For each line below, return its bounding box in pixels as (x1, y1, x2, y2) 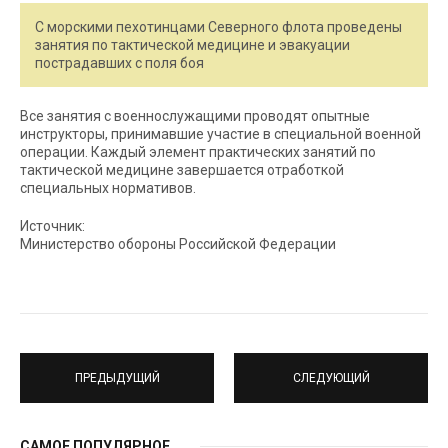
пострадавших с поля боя (35, 55, 204, 71)
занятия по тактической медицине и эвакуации (35, 37, 350, 53)
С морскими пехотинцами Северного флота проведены (35, 19, 402, 35)
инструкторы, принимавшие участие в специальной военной (20, 126, 421, 142)
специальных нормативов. (20, 180, 196, 196)
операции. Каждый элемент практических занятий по (20, 144, 376, 160)
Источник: (20, 218, 85, 234)
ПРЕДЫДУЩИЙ (74, 370, 160, 385)
